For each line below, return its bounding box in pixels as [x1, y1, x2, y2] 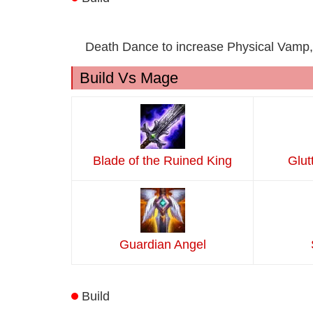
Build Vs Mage [80, 69, 178, 87]
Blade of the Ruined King [93, 154, 232, 168]
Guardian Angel [119, 238, 206, 252]
